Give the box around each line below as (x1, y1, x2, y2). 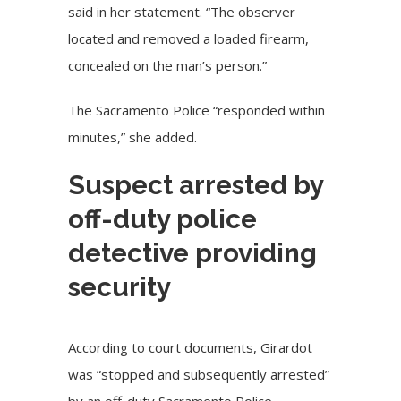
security (68, 271, 172, 303)
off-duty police (68, 203, 258, 235)
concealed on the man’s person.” (68, 56, 268, 75)
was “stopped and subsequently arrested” (68, 364, 330, 383)
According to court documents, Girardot (68, 337, 313, 356)
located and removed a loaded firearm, (68, 30, 310, 48)
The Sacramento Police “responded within (68, 101, 326, 120)
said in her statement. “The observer (68, 3, 296, 21)
